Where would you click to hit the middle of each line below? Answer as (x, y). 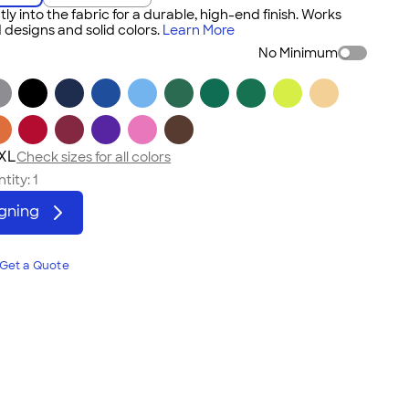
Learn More (199, 30)
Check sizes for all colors (94, 157)
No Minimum (298, 53)
